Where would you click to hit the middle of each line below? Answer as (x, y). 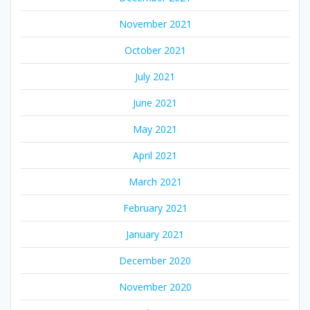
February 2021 (155, 208)
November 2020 (155, 286)
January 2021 (155, 234)
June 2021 (155, 102)
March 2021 (155, 181)
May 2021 (155, 129)
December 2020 (155, 260)
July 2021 (155, 76)
